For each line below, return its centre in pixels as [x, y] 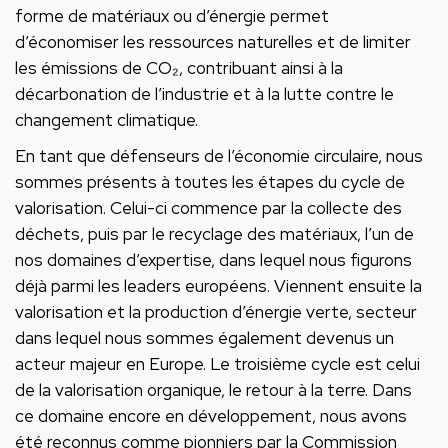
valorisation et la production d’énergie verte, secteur [216, 312]
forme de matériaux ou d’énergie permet [172, 16]
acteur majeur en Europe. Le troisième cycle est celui [217, 364]
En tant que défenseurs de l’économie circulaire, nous [219, 156]
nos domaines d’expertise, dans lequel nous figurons [213, 260]
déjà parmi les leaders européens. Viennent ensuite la [218, 286]
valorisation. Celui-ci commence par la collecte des [208, 208]
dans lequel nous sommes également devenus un [204, 338]
